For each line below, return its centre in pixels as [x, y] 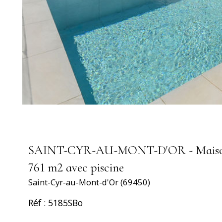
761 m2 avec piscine [76, 168]
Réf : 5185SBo [55, 203]
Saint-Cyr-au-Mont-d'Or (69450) [89, 182]
